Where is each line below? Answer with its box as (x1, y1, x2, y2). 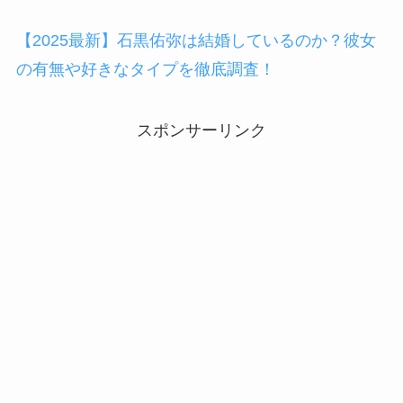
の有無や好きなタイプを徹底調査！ (15, 59, 275, 78)
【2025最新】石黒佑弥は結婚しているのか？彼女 (15, 31, 376, 49)
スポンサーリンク (137, 121, 266, 139)
